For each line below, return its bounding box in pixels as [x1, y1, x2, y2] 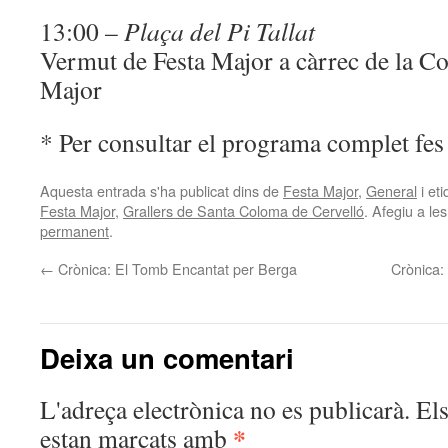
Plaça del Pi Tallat [124, 14, 315, 48]
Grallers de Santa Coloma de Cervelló [123, 200, 364, 221]
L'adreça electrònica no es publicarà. [40, 392, 410, 426]
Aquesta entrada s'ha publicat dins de [40, 180, 283, 201]
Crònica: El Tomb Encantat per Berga [54, 258, 297, 279]
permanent [40, 220, 109, 241]
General [366, 180, 417, 201]
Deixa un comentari [40, 338, 294, 377]
